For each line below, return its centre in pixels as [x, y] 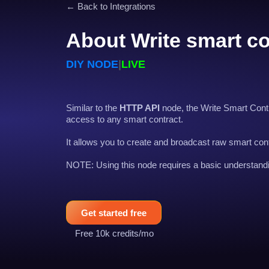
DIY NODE [92, 64]
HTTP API [138, 107]
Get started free [114, 213]
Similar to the [92, 107]
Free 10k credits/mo [114, 233]
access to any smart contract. [125, 119]
